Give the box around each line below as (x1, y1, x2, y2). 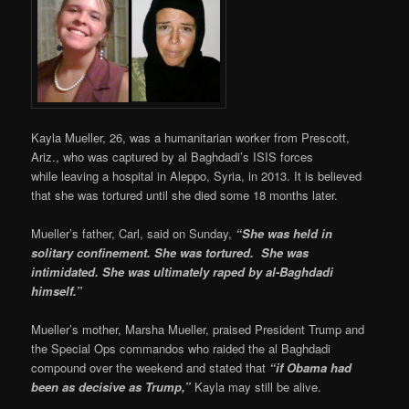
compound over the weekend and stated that (31, 359, 270, 377)
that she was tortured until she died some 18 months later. (31, 186, 339, 204)
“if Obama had (269, 359, 352, 377)
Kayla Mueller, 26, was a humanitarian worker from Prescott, (31, 129, 351, 146)
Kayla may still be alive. (194, 378, 322, 396)
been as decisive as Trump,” (31, 378, 195, 396)
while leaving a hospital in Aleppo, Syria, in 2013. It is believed (31, 167, 362, 184)
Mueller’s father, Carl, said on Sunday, (31, 225, 236, 243)
